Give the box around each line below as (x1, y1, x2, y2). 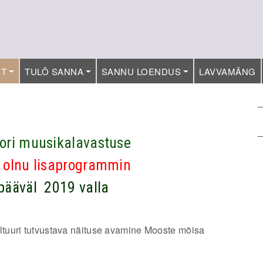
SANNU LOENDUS (101, 65, 181, 77)
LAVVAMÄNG (199, 65, 256, 77)
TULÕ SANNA (25, 65, 84, 77)
